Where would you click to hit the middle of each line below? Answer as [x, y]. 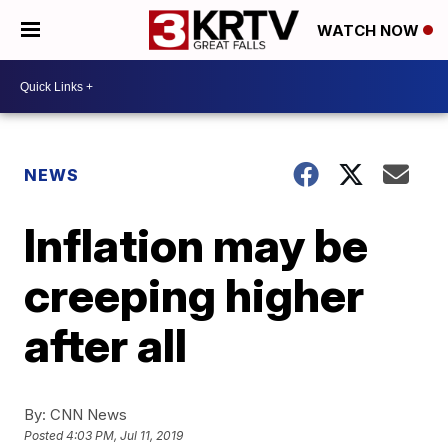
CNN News [87, 414]
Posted [45, 436]
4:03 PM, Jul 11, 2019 [125, 436]
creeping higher [194, 295]
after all [106, 345]
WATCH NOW [370, 31]
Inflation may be [196, 245]
